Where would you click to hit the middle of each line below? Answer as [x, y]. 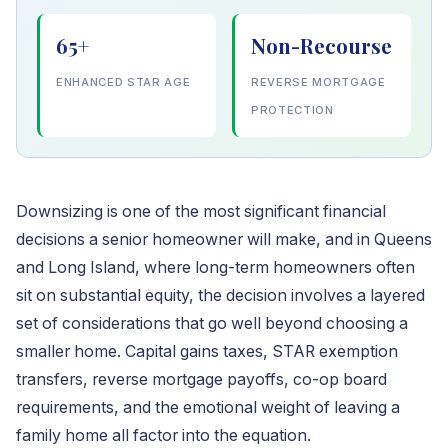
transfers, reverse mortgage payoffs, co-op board [201, 379]
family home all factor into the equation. [163, 435]
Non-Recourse [321, 45]
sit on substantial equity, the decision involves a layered [220, 295]
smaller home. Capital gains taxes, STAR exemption [207, 351]
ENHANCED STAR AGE [123, 82]
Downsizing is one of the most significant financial [201, 211]
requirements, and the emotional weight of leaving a [208, 407]
